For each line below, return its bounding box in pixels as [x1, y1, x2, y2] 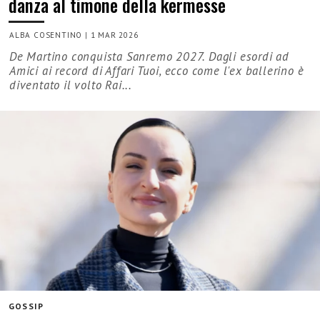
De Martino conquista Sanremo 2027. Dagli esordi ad [9, 48, 289, 64]
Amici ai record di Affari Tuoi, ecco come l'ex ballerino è [9, 62, 304, 79]
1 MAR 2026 [90, 29, 139, 40]
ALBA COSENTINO [9, 29, 83, 40]
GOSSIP [9, 301, 44, 312]
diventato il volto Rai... [9, 76, 133, 93]
